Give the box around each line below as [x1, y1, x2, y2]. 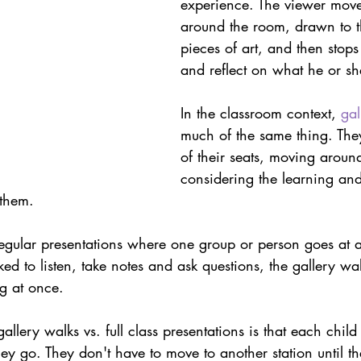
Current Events [177, 68, 277, 89]
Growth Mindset [32, 68, 145, 89]
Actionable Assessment [190, 132, 350, 153]
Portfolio [107, 3, 163, 24]
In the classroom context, [180, 103, 341, 122]
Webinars [89, 132, 158, 153]
